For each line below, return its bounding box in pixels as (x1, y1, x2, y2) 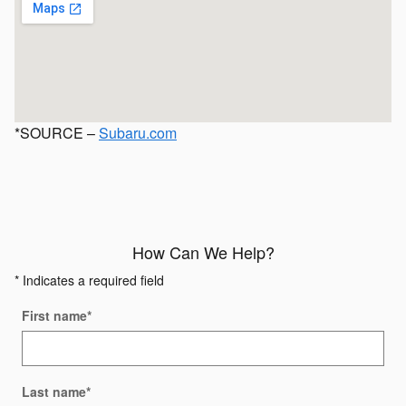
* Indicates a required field (14, 271, 164, 290)
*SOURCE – (14, 122, 99, 144)
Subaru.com (99, 122, 177, 144)
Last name (22, 382, 86, 401)
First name (22, 306, 87, 325)
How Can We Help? (131, 240, 275, 265)
